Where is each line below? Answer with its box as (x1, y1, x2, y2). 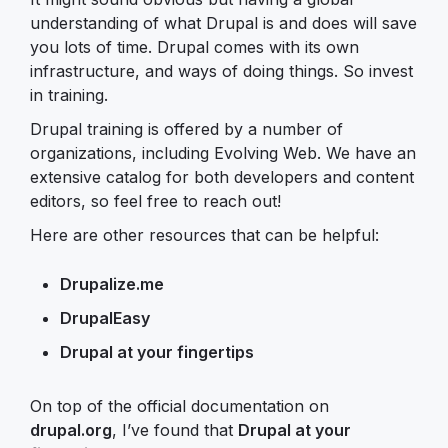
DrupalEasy (60, 307, 150, 328)
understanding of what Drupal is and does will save (30, 12, 417, 33)
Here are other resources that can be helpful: (30, 224, 379, 245)
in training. (30, 84, 108, 105)
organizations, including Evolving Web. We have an (30, 142, 416, 163)
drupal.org (30, 419, 112, 440)
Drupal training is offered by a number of (30, 118, 343, 139)
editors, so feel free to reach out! (30, 190, 281, 211)
